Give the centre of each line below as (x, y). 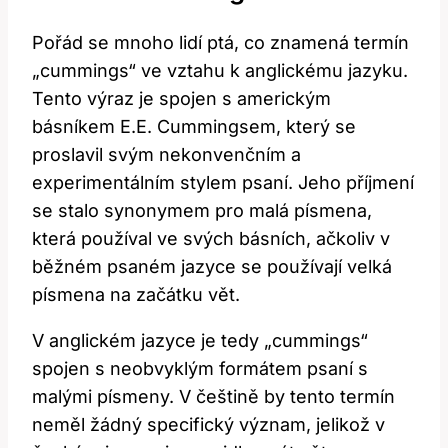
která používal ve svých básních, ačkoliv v (211, 239)
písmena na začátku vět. (136, 295)
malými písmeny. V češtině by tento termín (213, 397)
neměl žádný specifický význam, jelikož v (208, 425)
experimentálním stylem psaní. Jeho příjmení (223, 183)
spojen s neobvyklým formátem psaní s (200, 369)
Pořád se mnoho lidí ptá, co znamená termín (220, 43)
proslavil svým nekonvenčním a (166, 155)
